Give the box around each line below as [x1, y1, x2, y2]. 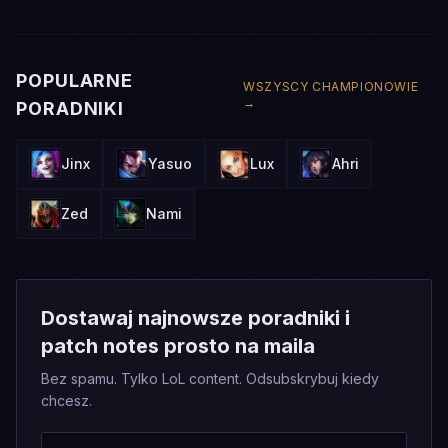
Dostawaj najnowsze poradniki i [41, 306, 350, 330]
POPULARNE [16, 70, 134, 91]
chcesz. [41, 392, 92, 409]
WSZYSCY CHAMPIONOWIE [243, 79, 419, 94]
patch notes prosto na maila [41, 334, 315, 358]
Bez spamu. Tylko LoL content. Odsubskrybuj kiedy [41, 370, 379, 387]
